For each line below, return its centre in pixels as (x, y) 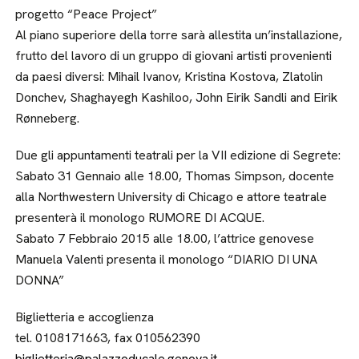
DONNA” (40, 280)
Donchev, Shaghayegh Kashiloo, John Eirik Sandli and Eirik (177, 97)
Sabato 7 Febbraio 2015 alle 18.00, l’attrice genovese (165, 238)
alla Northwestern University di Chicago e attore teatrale (171, 197)
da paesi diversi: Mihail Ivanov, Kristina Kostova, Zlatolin (169, 77)
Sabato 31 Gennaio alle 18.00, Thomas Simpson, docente (175, 176)
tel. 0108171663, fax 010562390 (108, 338)
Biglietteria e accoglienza (85, 317)
